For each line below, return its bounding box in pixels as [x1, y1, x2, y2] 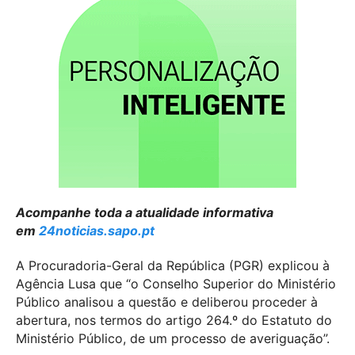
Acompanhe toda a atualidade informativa [16, 204, 273, 220]
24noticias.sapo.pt [39, 222, 155, 239]
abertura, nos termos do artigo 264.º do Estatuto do [16, 311, 332, 328]
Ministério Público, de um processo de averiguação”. [16, 330, 330, 346]
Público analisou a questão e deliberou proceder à [16, 293, 318, 310]
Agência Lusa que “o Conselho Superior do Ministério [16, 275, 336, 292]
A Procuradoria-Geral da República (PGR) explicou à [16, 257, 330, 273]
